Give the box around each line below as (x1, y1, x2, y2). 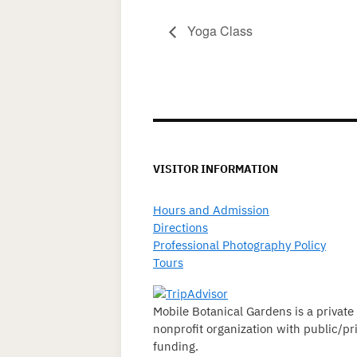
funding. (153, 339, 198, 355)
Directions (153, 220, 208, 236)
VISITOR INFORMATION (153, 162, 278, 177)
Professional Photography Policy (153, 237, 326, 253)
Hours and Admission (153, 202, 269, 218)
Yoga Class (184, 22, 253, 41)
